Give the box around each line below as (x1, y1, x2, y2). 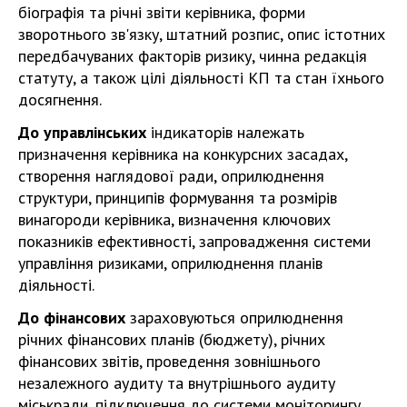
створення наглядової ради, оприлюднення (18, 164, 324, 186)
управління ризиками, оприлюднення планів (18, 252, 323, 273)
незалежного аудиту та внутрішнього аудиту (18, 372, 335, 393)
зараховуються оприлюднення (125, 306, 343, 328)
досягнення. (18, 88, 102, 110)
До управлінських (18, 121, 146, 143)
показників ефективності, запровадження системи (18, 230, 371, 252)
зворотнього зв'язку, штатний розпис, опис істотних (18, 23, 385, 45)
